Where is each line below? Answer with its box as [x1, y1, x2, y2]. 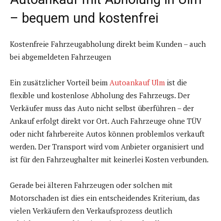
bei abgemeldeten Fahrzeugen [10, 52, 111, 62]
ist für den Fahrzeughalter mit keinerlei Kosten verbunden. [10, 154, 209, 165]
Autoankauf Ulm [110, 77, 165, 88]
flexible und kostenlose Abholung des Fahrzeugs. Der [10, 90, 190, 101]
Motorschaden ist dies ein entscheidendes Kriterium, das [10, 193, 200, 203]
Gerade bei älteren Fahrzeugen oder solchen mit [10, 180, 173, 190]
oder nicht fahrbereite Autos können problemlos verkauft [10, 129, 205, 139]
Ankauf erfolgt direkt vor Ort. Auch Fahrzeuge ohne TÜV [10, 116, 201, 126]
